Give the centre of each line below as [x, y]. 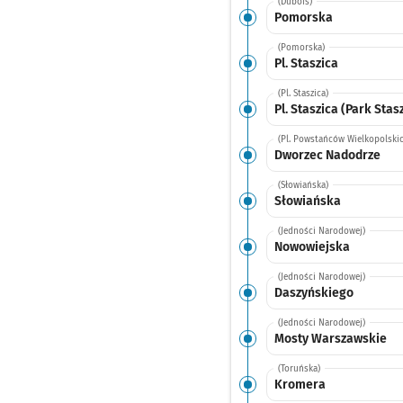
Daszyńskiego [313, 292]
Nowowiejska [312, 246]
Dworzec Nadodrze [327, 155]
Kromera [300, 384]
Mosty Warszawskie [330, 338]
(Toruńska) [299, 369]
